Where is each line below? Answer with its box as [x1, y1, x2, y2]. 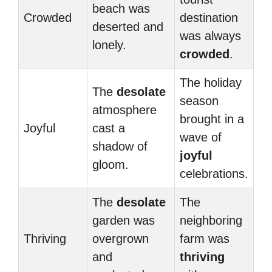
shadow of [92, 140, 148, 153]
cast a [92, 121, 125, 135]
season [180, 94, 219, 107]
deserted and [92, 20, 163, 33]
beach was [92, 2, 150, 15]
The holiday [180, 76, 242, 89]
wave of [180, 131, 222, 144]
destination [180, 11, 238, 24]
